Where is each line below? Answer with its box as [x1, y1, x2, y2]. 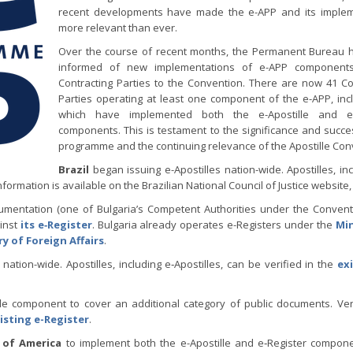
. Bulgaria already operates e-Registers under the [91, 217, 336, 232]
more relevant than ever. [58, 20, 177, 35]
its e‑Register [17, 217, 92, 232]
